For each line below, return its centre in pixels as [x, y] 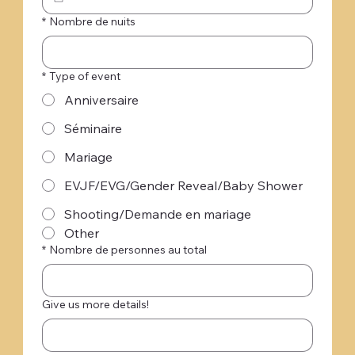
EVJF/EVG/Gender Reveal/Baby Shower [183, 185]
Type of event [84, 76]
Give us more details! [95, 304]
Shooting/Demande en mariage [157, 214]
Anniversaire [101, 99]
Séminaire [93, 128]
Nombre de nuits [92, 21]
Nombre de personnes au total [128, 249]
